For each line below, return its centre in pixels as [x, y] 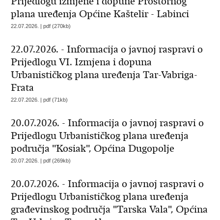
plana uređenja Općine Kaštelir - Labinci [100, 14]
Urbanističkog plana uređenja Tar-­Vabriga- [104, 75]
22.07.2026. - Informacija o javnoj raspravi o [107, 49]
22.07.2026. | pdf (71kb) [40, 100]
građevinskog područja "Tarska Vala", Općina [110, 209]
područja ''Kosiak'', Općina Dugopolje [93, 149]
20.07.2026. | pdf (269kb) [41, 161]
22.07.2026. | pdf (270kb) [41, 26]
